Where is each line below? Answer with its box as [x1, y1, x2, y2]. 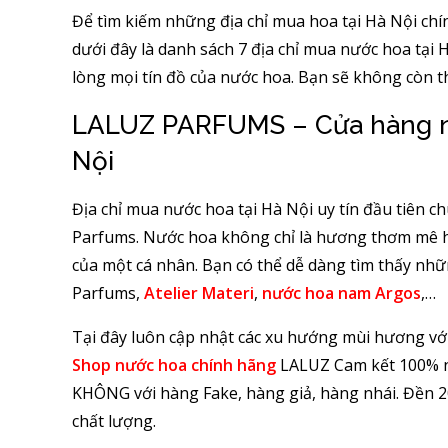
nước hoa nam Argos [262, 281, 421, 304]
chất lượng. [72, 409, 156, 432]
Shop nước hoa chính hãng [72, 353, 276, 376]
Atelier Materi [144, 281, 254, 304]
